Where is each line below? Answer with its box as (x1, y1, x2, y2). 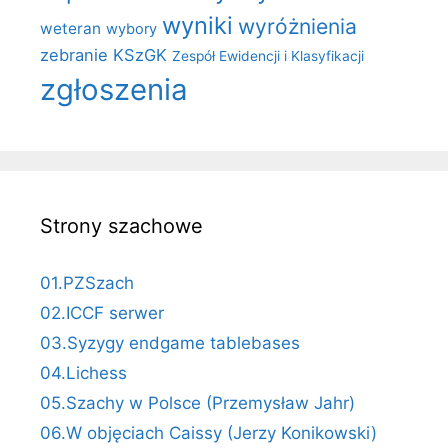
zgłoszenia (40, 72, 188, 108)
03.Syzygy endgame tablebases (40, 333, 300, 354)
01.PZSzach (40, 273, 134, 294)
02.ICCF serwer (40, 303, 164, 324)
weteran (40, 19, 101, 39)
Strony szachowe (40, 214, 203, 239)
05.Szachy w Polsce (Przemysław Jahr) (40, 393, 355, 414)
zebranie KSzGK (40, 45, 167, 66)
